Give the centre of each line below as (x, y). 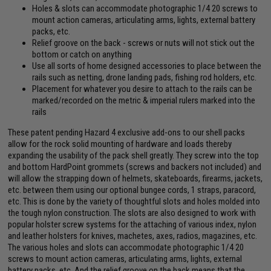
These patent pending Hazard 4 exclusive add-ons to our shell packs (127, 133)
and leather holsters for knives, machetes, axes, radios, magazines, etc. (133, 236)
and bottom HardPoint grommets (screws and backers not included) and (135, 167)
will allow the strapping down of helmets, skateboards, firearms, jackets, (135, 179)
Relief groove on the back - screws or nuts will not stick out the (144, 43)
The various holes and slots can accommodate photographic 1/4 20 (126, 248)
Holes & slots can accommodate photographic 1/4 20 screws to (145, 9)
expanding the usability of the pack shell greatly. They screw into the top (134, 156)
